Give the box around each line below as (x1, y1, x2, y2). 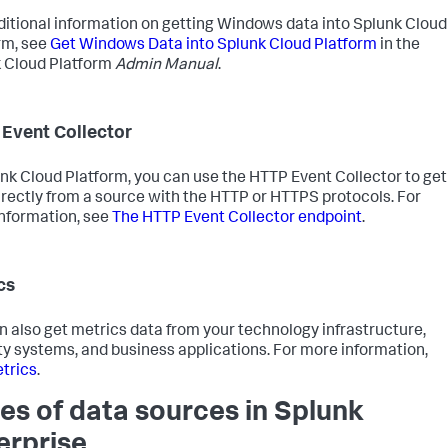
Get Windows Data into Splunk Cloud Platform (50, 37, 377, 54)
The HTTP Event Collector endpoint (112, 210, 362, 227)
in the (377, 37, 420, 54)
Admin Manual (115, 57, 218, 74)
